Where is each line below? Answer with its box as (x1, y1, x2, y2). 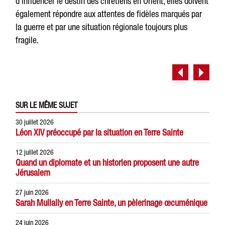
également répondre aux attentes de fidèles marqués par (16, 9, 202, 20)
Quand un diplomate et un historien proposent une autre (16, 157, 199, 168)
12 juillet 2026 (16, 148, 54, 157)
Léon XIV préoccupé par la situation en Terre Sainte (16, 127, 184, 138)
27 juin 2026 (16, 188, 49, 197)
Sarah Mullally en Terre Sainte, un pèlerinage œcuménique (16, 197, 208, 208)
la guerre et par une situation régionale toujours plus (16, 22, 188, 33)
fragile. (16, 35, 39, 46)
